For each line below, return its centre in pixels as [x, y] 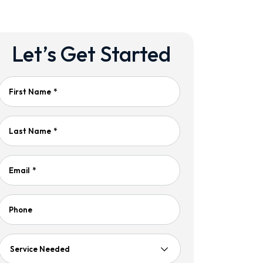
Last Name [30, 131]
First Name [30, 92]
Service [22, 249]
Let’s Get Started [91, 54]
